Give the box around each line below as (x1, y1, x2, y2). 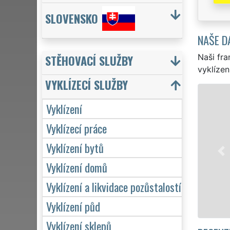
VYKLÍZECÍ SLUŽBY (45, 75, 128, 93)
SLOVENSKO (45, 10, 98, 27)
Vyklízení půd (46, 197, 100, 215)
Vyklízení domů (46, 158, 107, 176)
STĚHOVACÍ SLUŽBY (45, 51, 133, 69)
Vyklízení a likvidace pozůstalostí (46, 178, 181, 195)
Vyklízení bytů (46, 139, 104, 156)
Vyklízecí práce (46, 119, 107, 137)
